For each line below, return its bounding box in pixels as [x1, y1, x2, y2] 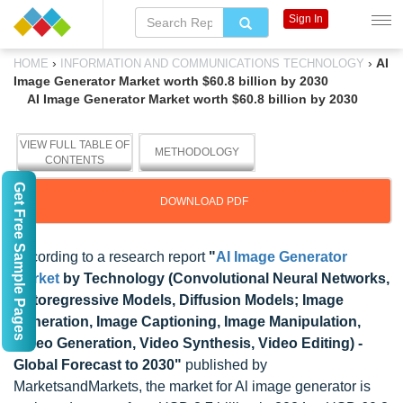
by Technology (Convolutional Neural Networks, [59, 271, 390, 286]
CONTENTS [45, 154, 104, 166]
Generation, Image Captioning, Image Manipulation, [13, 314, 361, 329]
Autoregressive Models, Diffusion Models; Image [13, 292, 344, 308]
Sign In [288, 13, 323, 25]
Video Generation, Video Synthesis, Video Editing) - [13, 336, 363, 351]
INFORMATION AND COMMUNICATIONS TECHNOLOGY [57, 57, 368, 70]
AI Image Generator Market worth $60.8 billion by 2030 [27, 92, 358, 106]
